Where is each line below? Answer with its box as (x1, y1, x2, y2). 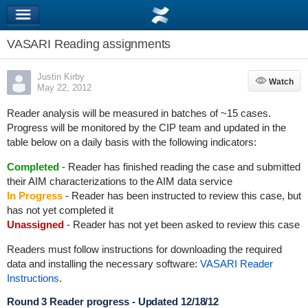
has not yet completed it (6, 204, 113, 216)
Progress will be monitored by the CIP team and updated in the (6, 122, 286, 133)
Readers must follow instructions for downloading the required (6, 243, 282, 255)
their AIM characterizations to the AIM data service (6, 175, 232, 187)
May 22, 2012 (36, 82, 91, 93)
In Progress (6, 190, 63, 201)
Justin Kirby (36, 71, 85, 82)
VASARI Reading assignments (6, 37, 171, 51)
